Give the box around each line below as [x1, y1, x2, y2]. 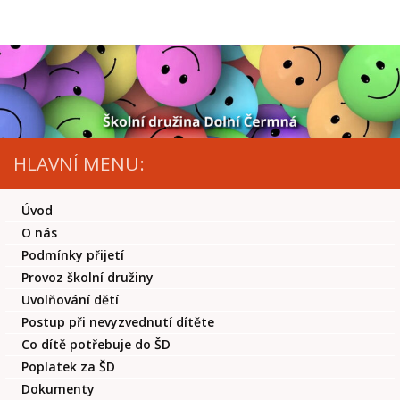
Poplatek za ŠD [21, 358, 116, 375]
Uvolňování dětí [21, 291, 120, 308]
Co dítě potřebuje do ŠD [21, 336, 171, 353]
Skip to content [24, 17, 121, 34]
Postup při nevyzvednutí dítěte [21, 313, 215, 330]
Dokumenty [21, 380, 96, 397]
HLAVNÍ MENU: [13, 151, 145, 176]
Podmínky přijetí [21, 246, 125, 263]
